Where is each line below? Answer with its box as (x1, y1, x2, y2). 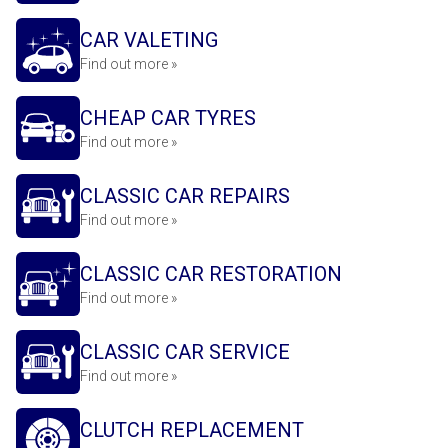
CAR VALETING (80, 28, 218, 52)
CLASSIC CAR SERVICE (80, 340, 290, 364)
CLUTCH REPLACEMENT (80, 418, 304, 442)
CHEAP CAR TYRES (80, 106, 256, 130)
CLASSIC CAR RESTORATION (80, 262, 342, 286)
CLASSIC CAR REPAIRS (80, 184, 290, 208)
